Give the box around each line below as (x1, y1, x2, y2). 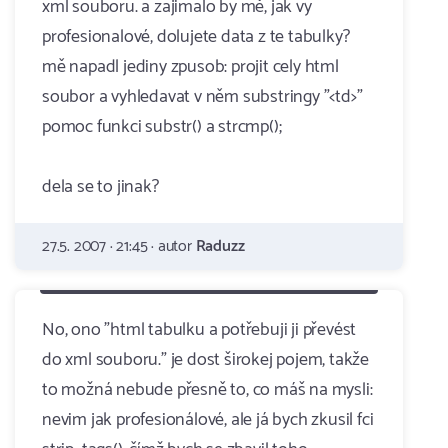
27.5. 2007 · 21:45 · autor (42, 233, 196, 260)
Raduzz (195, 233, 245, 260)
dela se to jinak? (42, 172, 159, 202)
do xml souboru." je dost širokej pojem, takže (42, 345, 369, 375)
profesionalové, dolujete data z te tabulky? (42, 22, 350, 52)
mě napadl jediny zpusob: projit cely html (42, 52, 339, 82)
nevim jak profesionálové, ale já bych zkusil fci (42, 405, 374, 435)
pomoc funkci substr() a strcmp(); (42, 112, 282, 142)
